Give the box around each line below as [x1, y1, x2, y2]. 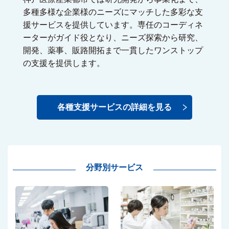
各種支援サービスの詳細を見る [57, 103, 172, 112]
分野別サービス [86, 163, 143, 172]
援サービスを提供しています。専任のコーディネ [23, 20, 203, 29]
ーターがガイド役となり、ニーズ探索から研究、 [23, 33, 203, 42]
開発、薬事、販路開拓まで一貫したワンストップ [23, 45, 203, 55]
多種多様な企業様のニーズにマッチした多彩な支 [23, 7, 203, 16]
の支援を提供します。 [23, 58, 105, 67]
